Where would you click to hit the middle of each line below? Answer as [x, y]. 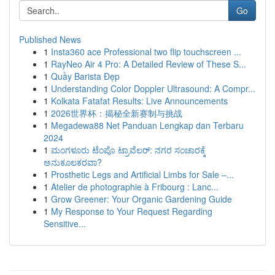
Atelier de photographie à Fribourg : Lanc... [135, 187]
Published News [50, 39]
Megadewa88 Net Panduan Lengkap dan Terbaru [147, 125]
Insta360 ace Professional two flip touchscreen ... [146, 52]
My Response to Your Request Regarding [132, 211]
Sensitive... [65, 223]
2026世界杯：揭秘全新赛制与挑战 [117, 113]
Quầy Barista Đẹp [85, 76]
